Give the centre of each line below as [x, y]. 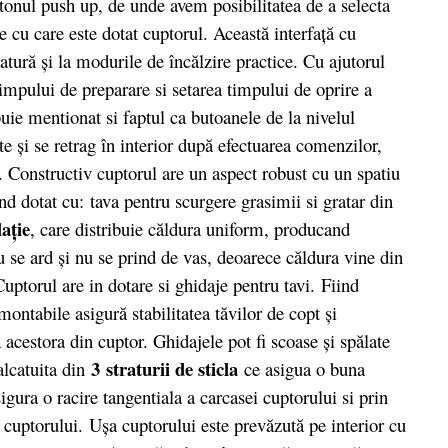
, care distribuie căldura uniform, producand [190, 228]
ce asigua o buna [301, 368]
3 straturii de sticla [164, 368]
